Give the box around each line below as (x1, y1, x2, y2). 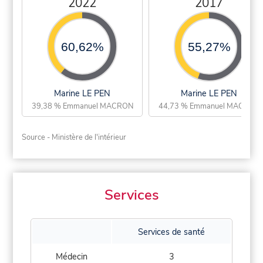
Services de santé (138, 226, 205, 238)
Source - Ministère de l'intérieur (22, 131, 127, 143)
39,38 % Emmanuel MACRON (31, 100, 133, 112)
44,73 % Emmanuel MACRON (158, 100, 260, 112)
